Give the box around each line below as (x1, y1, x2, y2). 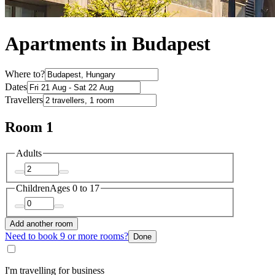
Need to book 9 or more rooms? (5, 231, 128, 242)
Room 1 (5, 119, 53, 136)
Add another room (10, 219, 73, 229)
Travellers (5, 95, 43, 106)
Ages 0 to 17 (50, 182, 99, 193)
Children (16, 182, 50, 193)
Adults (16, 148, 42, 159)
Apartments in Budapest (5, 33, 211, 55)
